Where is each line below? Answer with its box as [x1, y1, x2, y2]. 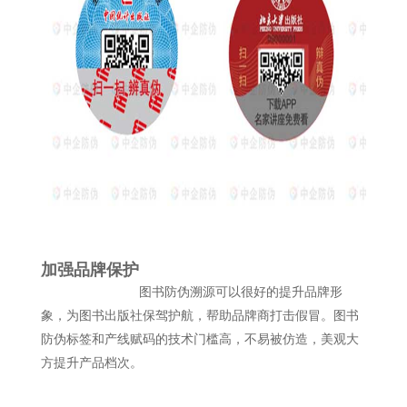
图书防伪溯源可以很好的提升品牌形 [138, 285, 342, 299]
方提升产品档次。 [40, 356, 143, 370]
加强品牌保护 [40, 261, 139, 279]
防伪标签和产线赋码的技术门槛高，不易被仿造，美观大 [40, 333, 359, 346]
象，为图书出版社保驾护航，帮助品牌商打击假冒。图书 [40, 309, 359, 323]
